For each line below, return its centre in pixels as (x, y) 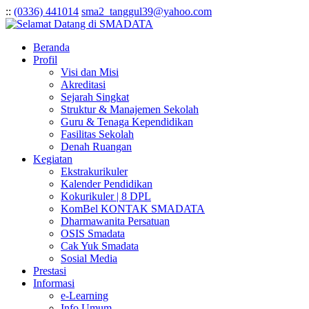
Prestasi (50, 271)
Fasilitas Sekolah (97, 134)
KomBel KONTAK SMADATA (133, 209)
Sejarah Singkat (95, 97)
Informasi (54, 283)
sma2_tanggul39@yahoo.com (147, 11)
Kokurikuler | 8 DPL (106, 196)
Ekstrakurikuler (94, 171)
